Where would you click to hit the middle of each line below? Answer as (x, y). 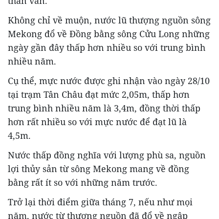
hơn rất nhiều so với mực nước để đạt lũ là (97, 122)
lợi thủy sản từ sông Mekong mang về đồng (99, 169)
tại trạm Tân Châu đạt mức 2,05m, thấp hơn (99, 95)
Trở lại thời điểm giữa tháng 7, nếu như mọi (100, 202)
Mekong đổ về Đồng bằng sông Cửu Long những (109, 34)
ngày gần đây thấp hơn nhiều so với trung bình (107, 48)
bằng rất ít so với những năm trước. (83, 183)
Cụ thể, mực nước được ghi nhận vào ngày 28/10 (109, 81)
